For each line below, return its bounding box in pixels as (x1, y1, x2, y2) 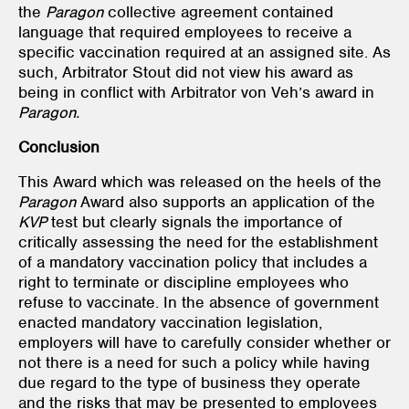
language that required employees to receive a (18, 21, 351, 42)
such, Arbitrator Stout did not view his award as (18, 61, 353, 82)
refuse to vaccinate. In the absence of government (18, 291, 379, 312)
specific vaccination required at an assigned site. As (18, 41, 391, 62)
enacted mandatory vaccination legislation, (18, 311, 322, 332)
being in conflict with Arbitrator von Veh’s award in (18, 81, 374, 102)
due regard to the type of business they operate (18, 372, 361, 393)
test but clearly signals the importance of (47, 211, 342, 232)
